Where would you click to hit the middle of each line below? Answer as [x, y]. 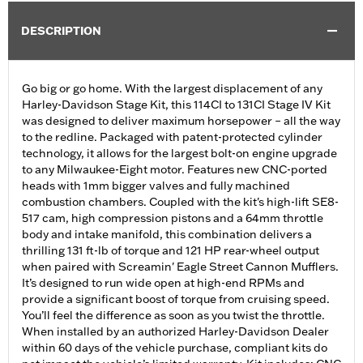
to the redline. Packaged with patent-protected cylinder [172, 137]
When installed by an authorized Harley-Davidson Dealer [175, 332]
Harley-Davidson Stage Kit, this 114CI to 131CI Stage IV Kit [176, 105]
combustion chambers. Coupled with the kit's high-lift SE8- [180, 202]
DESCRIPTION [61, 31]
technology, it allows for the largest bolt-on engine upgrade [179, 154]
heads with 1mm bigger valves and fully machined [156, 186]
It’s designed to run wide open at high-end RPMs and [163, 283]
